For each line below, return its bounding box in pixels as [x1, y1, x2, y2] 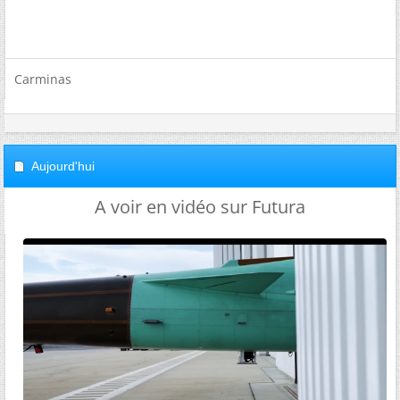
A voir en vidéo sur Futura [95, 194, 305, 219]
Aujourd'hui [31, 158, 95, 173]
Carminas [14, 70, 71, 87]
